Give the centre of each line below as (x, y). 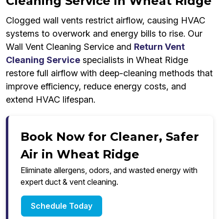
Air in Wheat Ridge (80, 154)
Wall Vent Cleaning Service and (70, 47)
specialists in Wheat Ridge (134, 60)
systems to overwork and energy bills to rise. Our (104, 34)
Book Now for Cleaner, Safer (110, 137)
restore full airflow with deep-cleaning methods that (109, 73)
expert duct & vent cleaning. (69, 182)
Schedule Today (62, 206)
